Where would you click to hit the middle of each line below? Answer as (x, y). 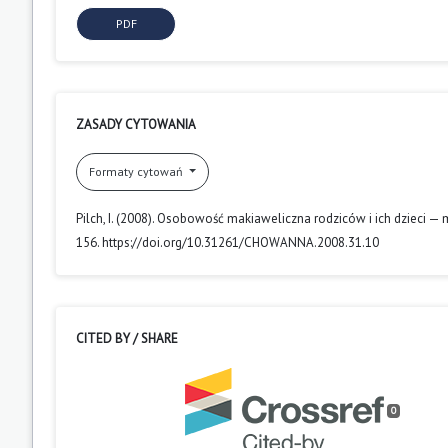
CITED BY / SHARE (127, 338)
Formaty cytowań (137, 171)
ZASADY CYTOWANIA (136, 124)
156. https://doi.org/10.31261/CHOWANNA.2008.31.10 (227, 242)
